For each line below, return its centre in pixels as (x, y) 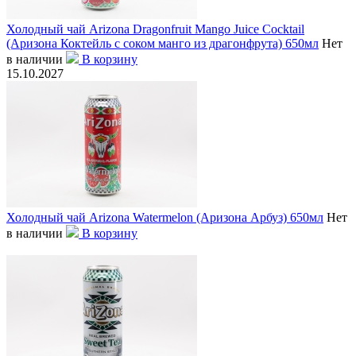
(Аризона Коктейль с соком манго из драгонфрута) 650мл (163, 43)
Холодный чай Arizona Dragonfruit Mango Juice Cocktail (155, 29)
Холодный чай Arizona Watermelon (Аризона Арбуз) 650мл (165, 217)
